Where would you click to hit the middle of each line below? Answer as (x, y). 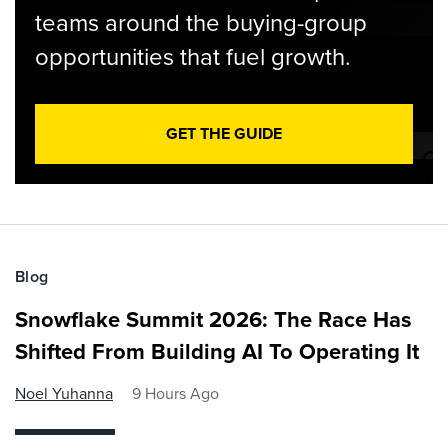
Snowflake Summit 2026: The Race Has (213, 319)
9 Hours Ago (175, 393)
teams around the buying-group (201, 23)
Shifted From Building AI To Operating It (217, 351)
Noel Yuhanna (64, 393)
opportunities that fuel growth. (193, 57)
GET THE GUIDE (224, 133)
